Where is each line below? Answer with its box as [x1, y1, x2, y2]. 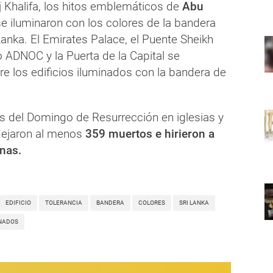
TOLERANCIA [45, 199, 82, 207]
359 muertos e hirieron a [85, 127, 214, 141]
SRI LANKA [179, 199, 209, 207]
